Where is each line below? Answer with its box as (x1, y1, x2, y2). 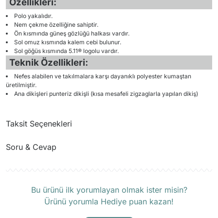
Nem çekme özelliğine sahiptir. (14, 21, 98, 28)
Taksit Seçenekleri (6, 119, 72, 128)
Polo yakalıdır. (14, 12, 53, 19)
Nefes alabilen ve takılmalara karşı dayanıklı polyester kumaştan (14, 73, 191, 80)
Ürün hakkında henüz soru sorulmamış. (50, 177, 168, 184)
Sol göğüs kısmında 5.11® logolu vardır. (14, 47, 119, 54)
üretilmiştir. (6, 81, 36, 89)
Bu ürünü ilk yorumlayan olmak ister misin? (31, 185, 187, 195)
